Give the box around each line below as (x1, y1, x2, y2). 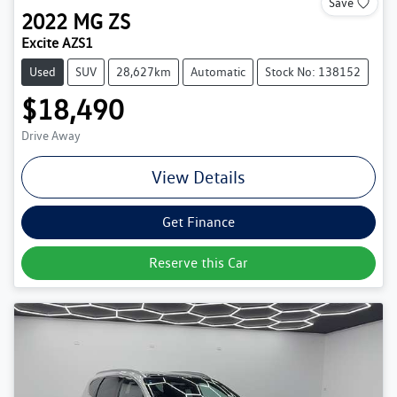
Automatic (191, 64, 245, 79)
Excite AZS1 (21, 34, 93, 51)
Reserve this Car (149, 253, 248, 271)
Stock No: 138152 (265, 64, 361, 79)
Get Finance (162, 213, 235, 230)
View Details (152, 166, 245, 188)
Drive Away (21, 128, 81, 143)
